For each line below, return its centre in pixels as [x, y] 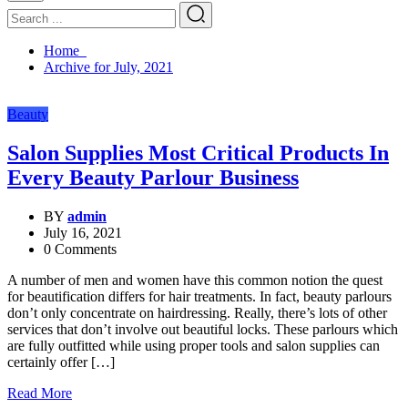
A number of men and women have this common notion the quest [195, 280]
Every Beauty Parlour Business [153, 177]
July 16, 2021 [83, 232]
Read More [40, 393]
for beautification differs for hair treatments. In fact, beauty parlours [199, 296]
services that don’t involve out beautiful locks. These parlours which [203, 329]
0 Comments [80, 249]
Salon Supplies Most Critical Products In [198, 153]
